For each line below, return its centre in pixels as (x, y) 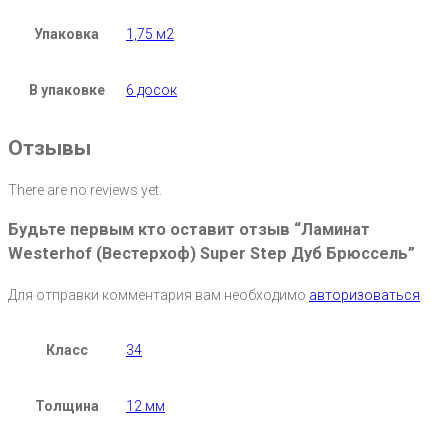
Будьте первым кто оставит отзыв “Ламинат (189, 230)
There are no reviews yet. (85, 189)
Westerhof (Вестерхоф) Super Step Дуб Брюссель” (211, 254)
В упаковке (66, 90)
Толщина (66, 405)
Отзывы (49, 148)
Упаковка (66, 34)
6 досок (151, 90)
